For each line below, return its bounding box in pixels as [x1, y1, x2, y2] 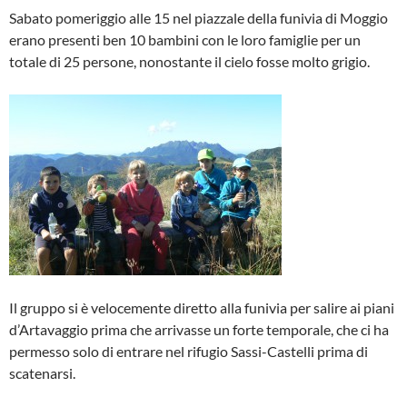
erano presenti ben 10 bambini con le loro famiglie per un [9, 30, 361, 48]
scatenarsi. [9, 363, 75, 382]
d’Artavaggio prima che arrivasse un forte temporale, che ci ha [9, 320, 389, 338]
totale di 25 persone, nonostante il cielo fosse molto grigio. [9, 52, 370, 70]
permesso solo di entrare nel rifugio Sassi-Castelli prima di [9, 342, 368, 360]
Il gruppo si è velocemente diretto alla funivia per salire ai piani [9, 298, 394, 316]
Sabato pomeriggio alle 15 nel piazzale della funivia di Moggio [9, 8, 388, 26]
